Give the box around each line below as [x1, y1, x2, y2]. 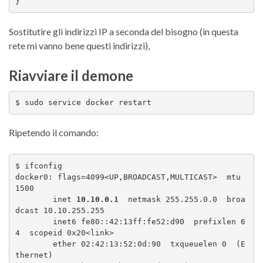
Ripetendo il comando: [9, 127, 99, 139]
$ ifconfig [15, 161, 67, 170]
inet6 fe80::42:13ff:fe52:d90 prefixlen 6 [15, 217, 53, 226]
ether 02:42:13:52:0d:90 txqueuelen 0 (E [15, 239, 53, 248]
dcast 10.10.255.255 [15, 205, 104, 215]
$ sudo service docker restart [15, 98, 151, 107]
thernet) [15, 250, 53, 259]
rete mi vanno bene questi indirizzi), [9, 39, 150, 51]
